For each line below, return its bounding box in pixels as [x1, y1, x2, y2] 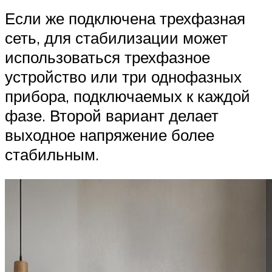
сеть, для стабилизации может [5, 27, 228, 47]
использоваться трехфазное [5, 47, 210, 67]
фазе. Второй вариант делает [5, 105, 219, 125]
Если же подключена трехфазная [5, 8, 245, 28]
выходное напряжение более [5, 124, 214, 144]
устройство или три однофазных [5, 66, 242, 86]
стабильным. [5, 144, 99, 164]
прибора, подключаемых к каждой [5, 86, 250, 106]
